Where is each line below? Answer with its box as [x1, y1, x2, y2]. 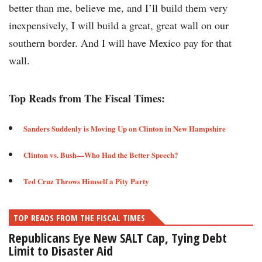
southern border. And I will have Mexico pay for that [9, 36, 232, 50]
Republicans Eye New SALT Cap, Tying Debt [9, 229, 227, 247]
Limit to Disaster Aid [9, 242, 113, 260]
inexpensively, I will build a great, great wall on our [9, 18, 229, 33]
